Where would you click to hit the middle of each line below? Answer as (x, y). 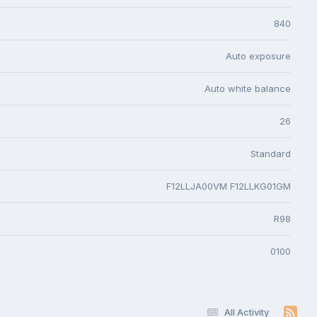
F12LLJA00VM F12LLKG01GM (229, 186)
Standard (271, 153)
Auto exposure (258, 56)
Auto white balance (248, 88)
